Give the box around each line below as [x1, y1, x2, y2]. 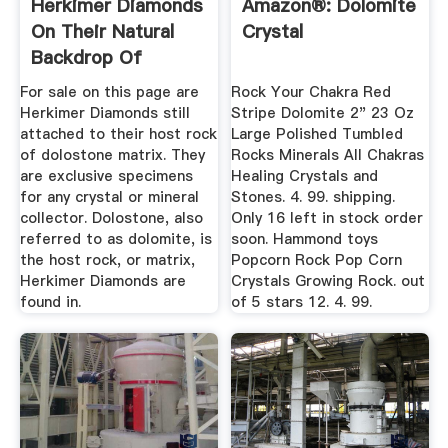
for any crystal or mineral [19, 187, 199, 208]
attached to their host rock [19, 124, 217, 145]
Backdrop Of [30, 44, 142, 70]
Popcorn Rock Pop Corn [231, 250, 403, 271]
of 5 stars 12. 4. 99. [231, 292, 373, 313]
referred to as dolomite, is [19, 229, 212, 250]
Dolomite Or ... [30, 70, 158, 96]
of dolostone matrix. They [19, 145, 205, 166]
